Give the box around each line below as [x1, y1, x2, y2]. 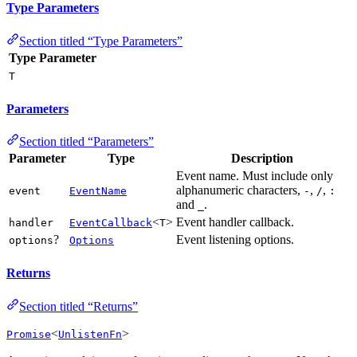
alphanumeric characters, [176, 183, 304, 198]
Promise [6, 328, 51, 340]
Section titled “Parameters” [19, 135, 154, 149]
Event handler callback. [176, 215, 294, 229]
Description [231, 151, 293, 166]
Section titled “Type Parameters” [19, 33, 182, 48]
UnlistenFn [58, 328, 122, 340]
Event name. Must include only [176, 169, 333, 183]
